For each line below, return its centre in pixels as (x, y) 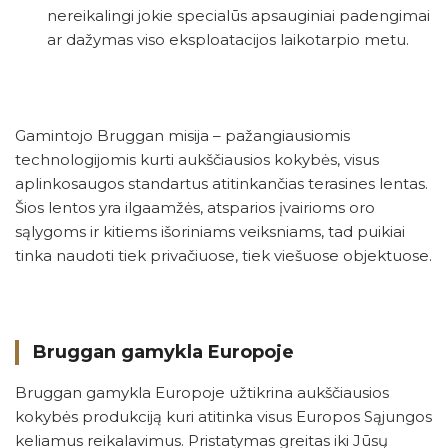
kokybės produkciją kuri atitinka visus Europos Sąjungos (223, 417)
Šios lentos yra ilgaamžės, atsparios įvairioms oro (195, 208)
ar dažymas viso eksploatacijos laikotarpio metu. (228, 40)
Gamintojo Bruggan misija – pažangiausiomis (182, 136)
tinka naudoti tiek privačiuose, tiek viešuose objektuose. (223, 256)
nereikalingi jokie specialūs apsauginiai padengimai (238, 16)
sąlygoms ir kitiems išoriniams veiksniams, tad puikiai (210, 232)
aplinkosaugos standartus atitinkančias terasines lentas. (221, 184)
